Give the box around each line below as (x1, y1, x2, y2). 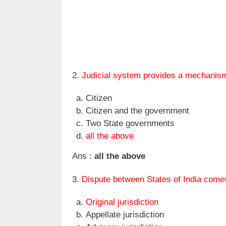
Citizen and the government (86, 106, 189, 116)
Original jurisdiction (86, 197, 158, 207)
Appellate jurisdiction (86, 210, 164, 220)
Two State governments (86, 119, 175, 129)
